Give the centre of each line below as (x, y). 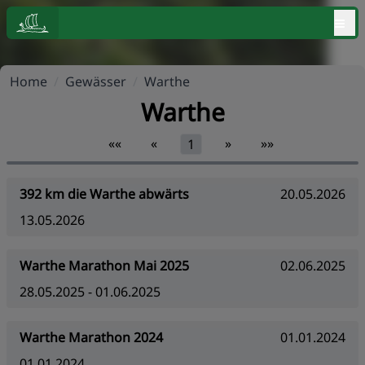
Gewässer (96, 81)
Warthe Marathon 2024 (91, 337)
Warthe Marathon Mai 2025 (104, 266)
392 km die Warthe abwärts (104, 194)
